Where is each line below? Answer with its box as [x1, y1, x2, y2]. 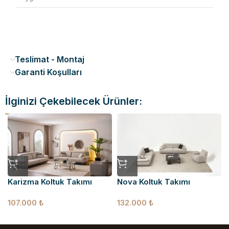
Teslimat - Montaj [15, 54, 84, 65]
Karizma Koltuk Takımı [8, 176, 92, 187]
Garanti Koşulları [15, 67, 82, 78]
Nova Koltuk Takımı [117, 176, 190, 187]
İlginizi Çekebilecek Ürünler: [5, 95, 142, 108]
